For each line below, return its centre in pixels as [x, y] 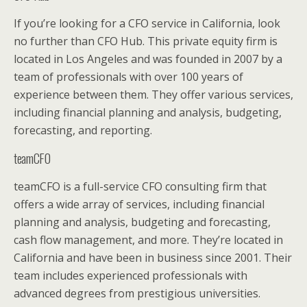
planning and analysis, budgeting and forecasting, [142, 222]
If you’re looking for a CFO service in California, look [147, 23]
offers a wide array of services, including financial [139, 204]
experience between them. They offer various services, [153, 94]
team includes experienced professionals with [131, 275]
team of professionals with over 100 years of [128, 76]
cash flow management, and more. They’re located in [148, 240]
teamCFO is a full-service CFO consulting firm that [140, 186]
